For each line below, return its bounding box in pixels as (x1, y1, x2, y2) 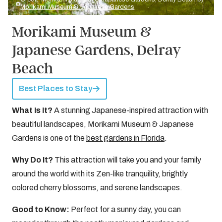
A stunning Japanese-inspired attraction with (54, 106, 208, 114)
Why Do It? (12, 156, 55, 164)
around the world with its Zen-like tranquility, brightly (12, 169, 188, 178)
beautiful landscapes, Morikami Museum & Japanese (12, 120, 194, 128)
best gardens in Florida (86, 134, 165, 142)
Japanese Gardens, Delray (12, 41, 180, 59)
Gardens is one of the (12, 134, 86, 142)
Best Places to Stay (19, 84, 92, 93)
